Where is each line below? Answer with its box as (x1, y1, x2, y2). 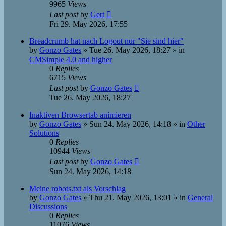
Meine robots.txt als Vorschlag (29, 184, 126, 193)
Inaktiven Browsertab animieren (29, 110, 131, 119)
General (188, 193, 213, 202)
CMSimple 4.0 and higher (29, 55, 112, 64)
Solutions (29, 129, 59, 137)
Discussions (29, 202, 67, 211)
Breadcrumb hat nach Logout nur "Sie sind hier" (29, 37, 184, 45)
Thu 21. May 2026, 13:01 (89, 193, 172, 202)
